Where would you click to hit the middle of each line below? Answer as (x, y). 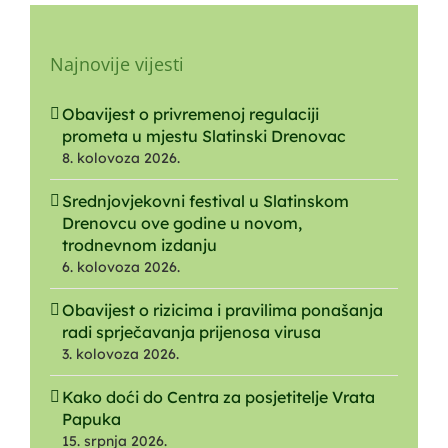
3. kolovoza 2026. (120, 354)
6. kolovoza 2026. (121, 267)
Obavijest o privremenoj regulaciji (190, 114)
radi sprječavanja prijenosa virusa (191, 332)
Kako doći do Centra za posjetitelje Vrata (218, 397)
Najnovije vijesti (117, 64)
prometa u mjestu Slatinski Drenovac (204, 136)
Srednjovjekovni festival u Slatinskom (205, 201)
